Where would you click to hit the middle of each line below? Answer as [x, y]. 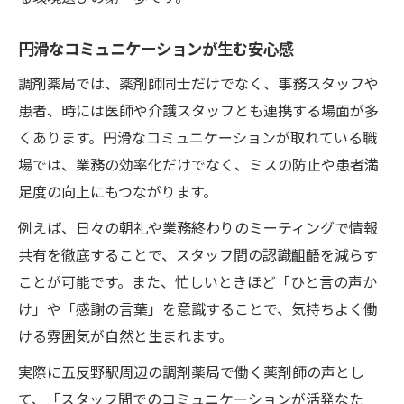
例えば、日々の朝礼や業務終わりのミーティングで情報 [198, 227]
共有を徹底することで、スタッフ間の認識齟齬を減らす [198, 254]
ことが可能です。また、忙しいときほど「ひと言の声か [197, 281]
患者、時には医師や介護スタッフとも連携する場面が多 [198, 110]
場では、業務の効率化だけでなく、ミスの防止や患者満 [198, 164]
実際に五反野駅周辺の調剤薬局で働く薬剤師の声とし [191, 371]
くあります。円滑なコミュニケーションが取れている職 [197, 137]
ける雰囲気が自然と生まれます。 [125, 335]
